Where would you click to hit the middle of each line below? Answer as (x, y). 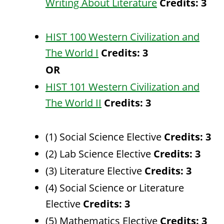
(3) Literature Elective (95, 171)
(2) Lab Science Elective (99, 154)
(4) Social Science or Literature (115, 188)
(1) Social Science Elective (105, 137)
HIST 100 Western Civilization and (122, 37)
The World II (73, 103)
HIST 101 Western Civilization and (122, 87)
